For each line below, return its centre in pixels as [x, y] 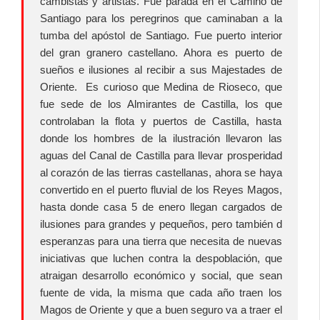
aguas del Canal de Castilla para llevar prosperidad [161, 155]
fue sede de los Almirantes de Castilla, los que [161, 104]
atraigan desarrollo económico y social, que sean [161, 275]
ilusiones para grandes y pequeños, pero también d [161, 224]
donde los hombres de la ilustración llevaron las [161, 138]
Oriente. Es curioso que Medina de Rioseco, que [161, 86]
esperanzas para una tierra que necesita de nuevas [161, 241]
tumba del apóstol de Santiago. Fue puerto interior [161, 35]
